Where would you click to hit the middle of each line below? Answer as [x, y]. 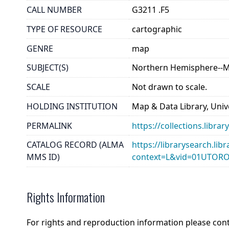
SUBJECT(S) [48, 68]
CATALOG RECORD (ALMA [75, 145]
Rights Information [66, 197]
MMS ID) [43, 157]
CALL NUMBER [54, 9]
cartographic [157, 29]
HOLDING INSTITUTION [72, 106]
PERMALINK [49, 125]
